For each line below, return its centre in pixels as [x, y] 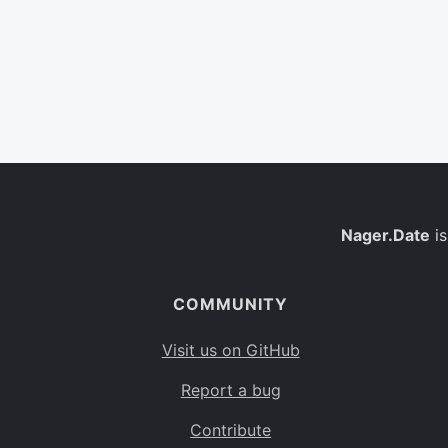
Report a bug [230, 390]
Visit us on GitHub [230, 350]
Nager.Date [385, 235]
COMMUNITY [231, 304]
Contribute [231, 430]
